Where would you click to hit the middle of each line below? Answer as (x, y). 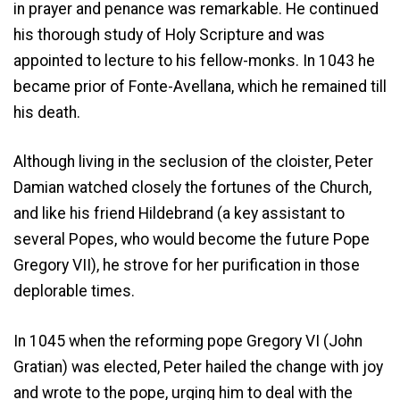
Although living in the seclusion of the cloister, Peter (193, 162)
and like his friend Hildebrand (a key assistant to (179, 214)
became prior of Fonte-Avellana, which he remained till (200, 87)
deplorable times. (74, 292)
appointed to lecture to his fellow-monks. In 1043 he (194, 61)
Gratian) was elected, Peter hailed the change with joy (198, 367)
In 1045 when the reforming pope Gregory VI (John (188, 341)
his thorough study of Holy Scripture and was (169, 35)
